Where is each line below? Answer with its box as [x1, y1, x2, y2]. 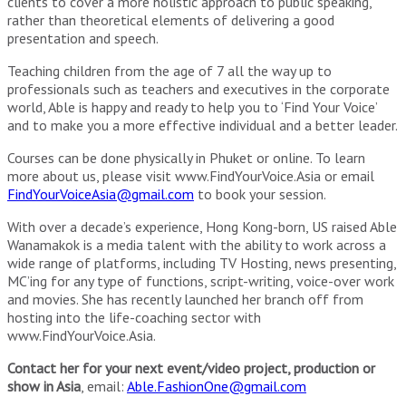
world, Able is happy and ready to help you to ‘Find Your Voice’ [7, 97, 377, 116]
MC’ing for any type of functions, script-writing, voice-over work [7, 271, 394, 290]
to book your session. [194, 184, 326, 203]
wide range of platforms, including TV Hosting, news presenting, [7, 253, 396, 272]
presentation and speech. [7, 28, 159, 47]
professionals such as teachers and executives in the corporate [7, 79, 390, 98]
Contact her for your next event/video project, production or [7, 358, 375, 377]
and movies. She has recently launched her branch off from [7, 289, 363, 308]
